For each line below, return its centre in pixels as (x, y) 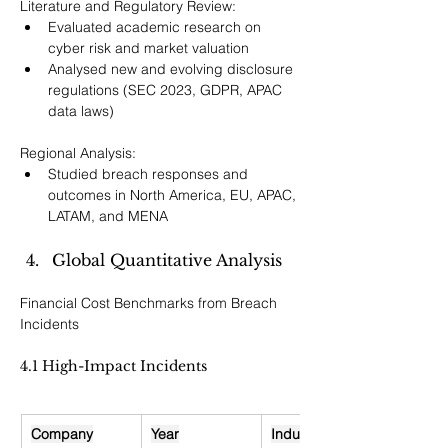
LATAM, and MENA (108, 216)
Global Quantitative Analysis (167, 260)
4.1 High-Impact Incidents (113, 366)
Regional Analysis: (78, 153)
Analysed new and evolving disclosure (172, 69)
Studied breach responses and (150, 174)
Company (62, 434)
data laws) (81, 111)
